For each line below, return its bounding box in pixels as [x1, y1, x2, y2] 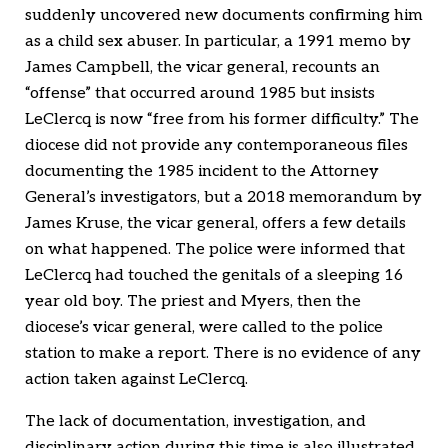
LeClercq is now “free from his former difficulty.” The [25, 110, 419, 130]
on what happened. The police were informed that [25, 240, 405, 260]
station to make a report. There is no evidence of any [25, 344, 421, 364]
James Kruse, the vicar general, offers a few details [25, 214, 406, 234]
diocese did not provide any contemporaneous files [25, 136, 408, 156]
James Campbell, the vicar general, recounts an [25, 58, 380, 78]
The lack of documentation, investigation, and [25, 412, 366, 432]
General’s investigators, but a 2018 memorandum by [25, 188, 422, 208]
